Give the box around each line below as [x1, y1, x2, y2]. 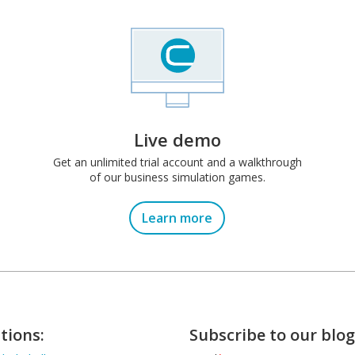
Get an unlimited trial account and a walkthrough [52, 154, 302, 170]
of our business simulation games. [89, 169, 265, 185]
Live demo [133, 127, 221, 151]
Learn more [142, 208, 213, 227]
